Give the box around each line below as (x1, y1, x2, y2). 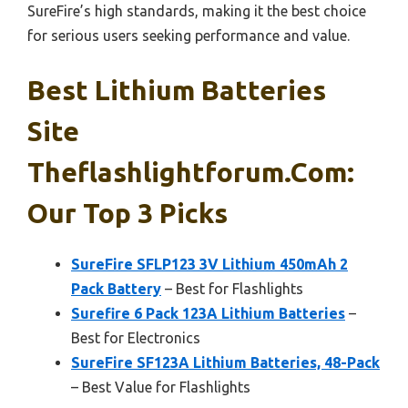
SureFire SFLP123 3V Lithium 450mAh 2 (71, 255, 348, 272)
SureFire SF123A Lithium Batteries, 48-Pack (71, 353, 380, 371)
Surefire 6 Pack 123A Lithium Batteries (71, 304, 345, 321)
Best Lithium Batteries (27, 74, 326, 106)
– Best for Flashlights (161, 280, 303, 297)
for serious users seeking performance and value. (27, 26, 350, 44)
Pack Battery (71, 280, 161, 297)
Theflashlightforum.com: (27, 156, 354, 188)
